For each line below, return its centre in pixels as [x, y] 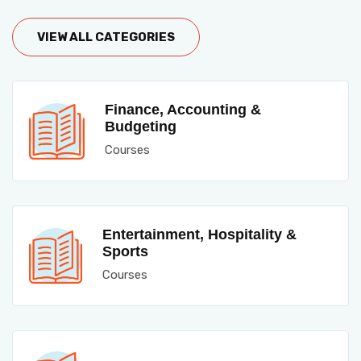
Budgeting [140, 127]
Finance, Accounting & [183, 110]
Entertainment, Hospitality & [199, 234]
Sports [125, 251]
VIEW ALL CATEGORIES [106, 37]
